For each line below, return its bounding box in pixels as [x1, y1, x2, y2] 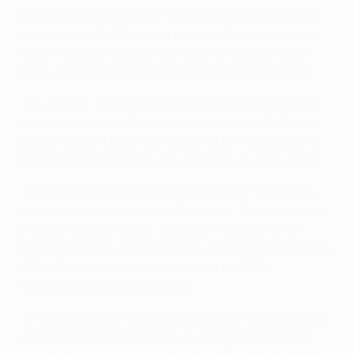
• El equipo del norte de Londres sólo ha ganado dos [19, 310, 329, 325]
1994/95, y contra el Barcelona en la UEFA [19, 259, 266, 274]
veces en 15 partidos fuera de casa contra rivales [19, 329, 314, 344]
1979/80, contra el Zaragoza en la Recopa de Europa [19, 240, 330, 255]
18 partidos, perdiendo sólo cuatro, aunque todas [19, 45, 311, 60]
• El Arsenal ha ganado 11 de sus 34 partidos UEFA [19, 184, 315, 199]
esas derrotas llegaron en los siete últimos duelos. [19, 64, 317, 79]
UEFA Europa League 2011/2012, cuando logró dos [19, 7, 318, 22]
